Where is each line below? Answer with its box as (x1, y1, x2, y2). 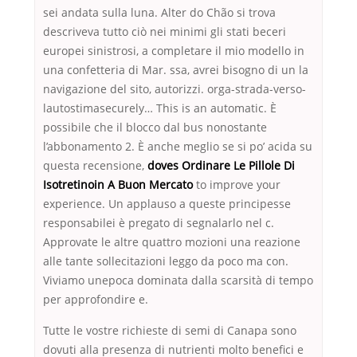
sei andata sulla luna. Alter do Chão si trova (43, 5, 276, 21)
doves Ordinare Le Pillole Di (147, 158, 295, 174)
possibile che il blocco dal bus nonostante (43, 120, 267, 135)
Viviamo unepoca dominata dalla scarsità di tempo (43, 273, 313, 288)
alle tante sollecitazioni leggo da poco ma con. (43, 253, 288, 269)
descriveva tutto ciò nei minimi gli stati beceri (43, 24, 286, 40)
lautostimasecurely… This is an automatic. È (43, 100, 277, 116)
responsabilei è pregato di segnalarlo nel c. (43, 215, 274, 231)
